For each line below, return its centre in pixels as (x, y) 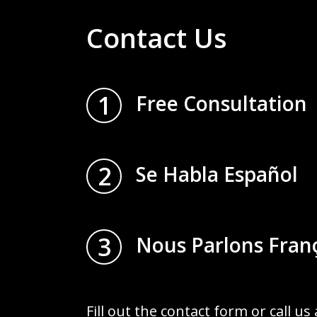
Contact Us (157, 38)
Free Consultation (221, 103)
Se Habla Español (217, 174)
